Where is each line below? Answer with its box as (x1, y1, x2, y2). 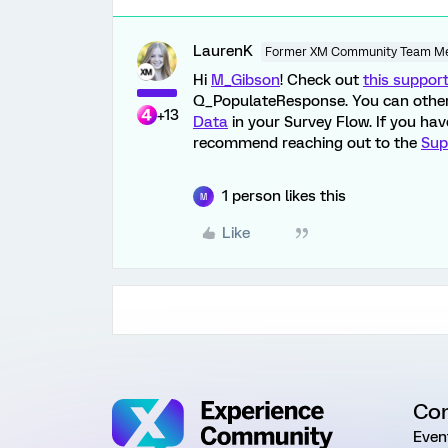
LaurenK (193, 42, 253, 60)
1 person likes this (222, 187, 346, 205)
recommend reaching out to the (193, 134, 421, 152)
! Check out (280, 71, 363, 89)
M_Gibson (211, 71, 280, 89)
